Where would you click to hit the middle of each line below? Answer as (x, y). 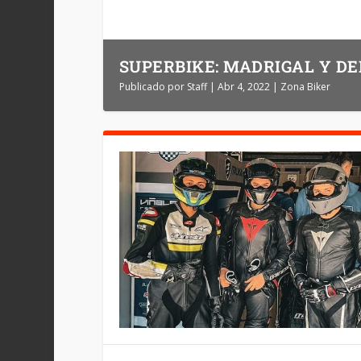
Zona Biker (305, 86)
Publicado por (153, 86)
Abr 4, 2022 (243, 86)
